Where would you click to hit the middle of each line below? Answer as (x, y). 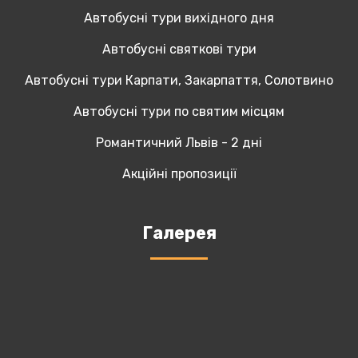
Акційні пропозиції (179, 174)
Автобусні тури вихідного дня (179, 18)
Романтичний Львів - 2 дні (179, 143)
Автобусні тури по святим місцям (179, 112)
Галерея (179, 233)
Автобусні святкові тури (179, 50)
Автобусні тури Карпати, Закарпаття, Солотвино (179, 81)
